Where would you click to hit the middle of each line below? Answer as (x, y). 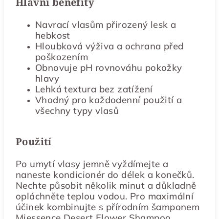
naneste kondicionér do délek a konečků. (105, 175)
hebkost (53, 35)
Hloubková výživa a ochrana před (109, 46)
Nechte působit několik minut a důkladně (106, 185)
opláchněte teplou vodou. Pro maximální (105, 196)
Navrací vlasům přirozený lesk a (106, 24)
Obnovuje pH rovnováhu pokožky (109, 67)
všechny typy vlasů (77, 110)
